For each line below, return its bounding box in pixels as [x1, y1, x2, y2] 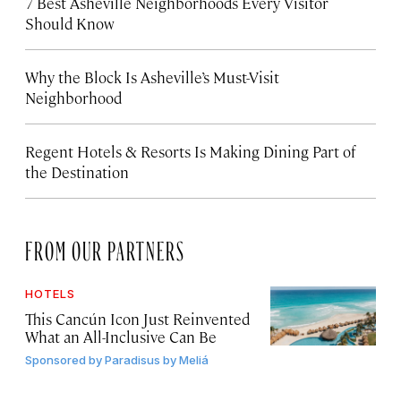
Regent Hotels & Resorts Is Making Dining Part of [25, 141, 355, 161]
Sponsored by [25, 352, 102, 367]
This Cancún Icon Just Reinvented [25, 308, 250, 328]
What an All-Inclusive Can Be [25, 326, 217, 346]
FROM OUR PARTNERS [25, 239, 185, 254]
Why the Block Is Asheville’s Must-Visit [25, 66, 279, 87]
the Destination [25, 161, 129, 182]
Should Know [25, 13, 115, 33]
